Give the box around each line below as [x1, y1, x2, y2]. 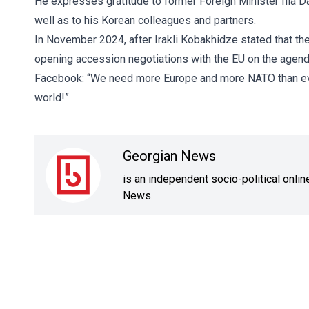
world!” [34, 91, 69, 104]
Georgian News [123, 148, 216, 164]
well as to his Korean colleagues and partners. [34, 14, 256, 27]
